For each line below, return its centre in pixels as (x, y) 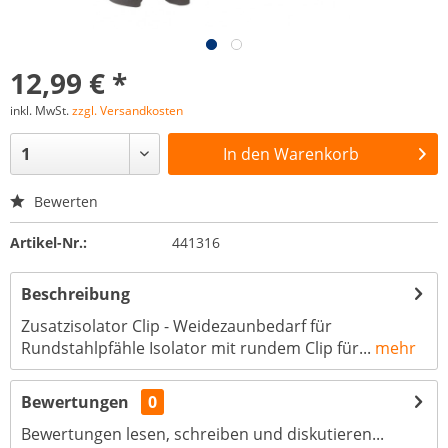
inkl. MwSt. (41, 110)
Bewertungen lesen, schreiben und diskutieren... (202, 434)
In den (247, 154)
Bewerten (64, 201)
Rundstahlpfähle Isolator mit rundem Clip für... (196, 348)
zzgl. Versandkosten (127, 110)
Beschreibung (75, 294)
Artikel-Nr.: (48, 242)
